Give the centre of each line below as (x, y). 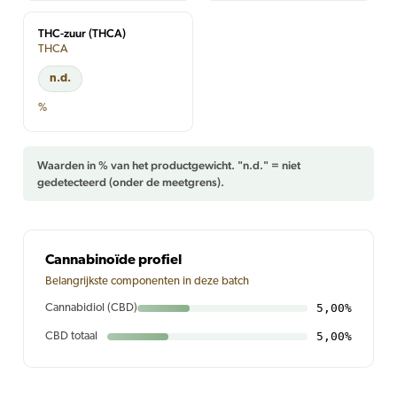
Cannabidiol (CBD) (91, 308)
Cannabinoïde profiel (113, 261)
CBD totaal (71, 336)
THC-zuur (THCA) (82, 33)
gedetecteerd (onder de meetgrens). (131, 182)
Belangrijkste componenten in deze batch (147, 281)
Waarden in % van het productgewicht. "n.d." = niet (169, 165)
